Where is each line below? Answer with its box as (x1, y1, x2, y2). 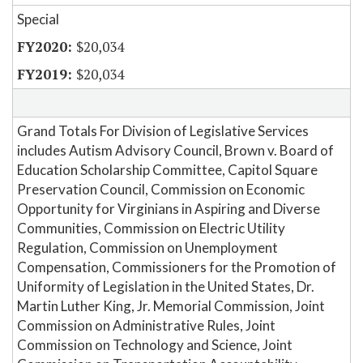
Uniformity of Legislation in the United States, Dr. (17, 278, 314, 296)
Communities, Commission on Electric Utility (17, 220, 285, 237)
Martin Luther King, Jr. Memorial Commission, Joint (17, 297, 325, 315)
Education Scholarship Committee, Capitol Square (17, 161, 318, 179)
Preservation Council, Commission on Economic (17, 181, 305, 199)
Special (17, 11, 59, 28)
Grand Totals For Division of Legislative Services (17, 122, 309, 140)
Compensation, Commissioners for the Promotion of (17, 258, 336, 276)
